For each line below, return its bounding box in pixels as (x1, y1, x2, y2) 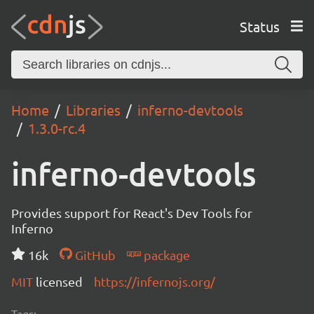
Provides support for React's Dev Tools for (11, 205, 252, 220)
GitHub (71, 247, 116, 262)
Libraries (66, 101, 121, 118)
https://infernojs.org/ (94, 274, 215, 289)
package (140, 247, 190, 262)
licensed (36, 274, 83, 289)
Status (239, 17, 280, 35)
